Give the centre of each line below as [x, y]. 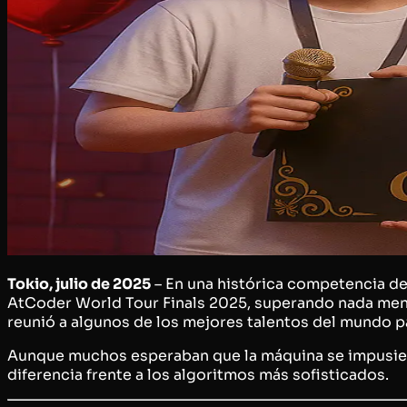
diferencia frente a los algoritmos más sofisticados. [198, 374]
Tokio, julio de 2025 [79, 283]
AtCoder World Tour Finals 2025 [127, 303]
